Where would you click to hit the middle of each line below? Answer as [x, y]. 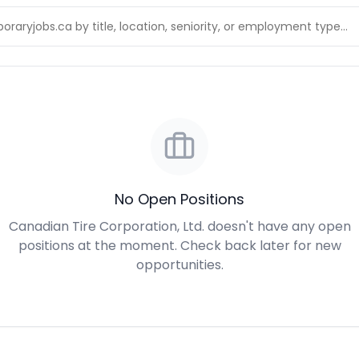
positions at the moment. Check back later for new [179, 246]
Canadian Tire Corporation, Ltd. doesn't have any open [179, 226]
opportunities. [179, 265]
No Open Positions [179, 199]
